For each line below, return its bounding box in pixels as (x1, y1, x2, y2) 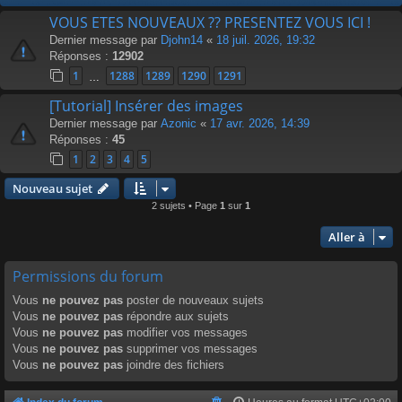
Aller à (328, 228, 365, 245)
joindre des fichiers (123, 357, 224, 371)
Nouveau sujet (13, 179, 92, 197)
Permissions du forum (13, 266, 163, 286)
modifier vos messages (123, 325, 248, 339)
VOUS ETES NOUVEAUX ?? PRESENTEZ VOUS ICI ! (49, 12, 371, 32)
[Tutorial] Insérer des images (49, 95, 243, 116)
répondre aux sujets (123, 309, 229, 323)
